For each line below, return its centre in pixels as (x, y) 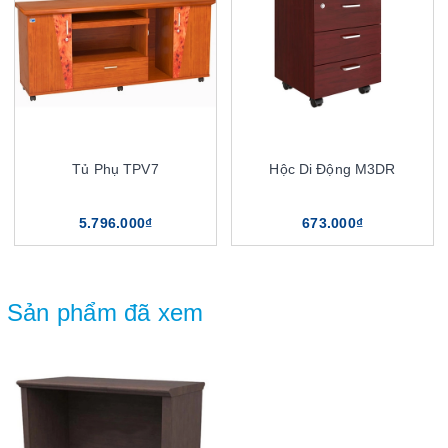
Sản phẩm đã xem (105, 313)
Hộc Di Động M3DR (332, 169)
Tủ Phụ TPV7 (115, 169)
